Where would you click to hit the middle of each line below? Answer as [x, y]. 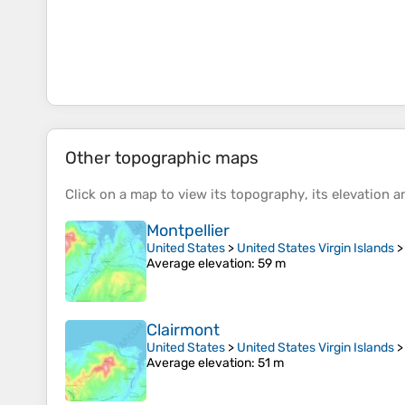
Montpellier [188, 231]
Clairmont [183, 330]
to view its [194, 195]
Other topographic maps [162, 158]
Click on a [98, 195]
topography [268, 195]
